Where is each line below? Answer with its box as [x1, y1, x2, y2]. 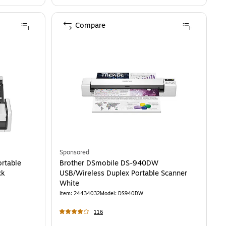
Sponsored [60, 148, 89, 157]
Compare [75, 20, 105, 31]
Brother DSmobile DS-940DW [60, 158, 158, 169]
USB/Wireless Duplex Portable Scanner [60, 168, 187, 179]
